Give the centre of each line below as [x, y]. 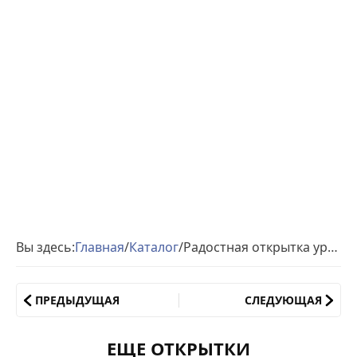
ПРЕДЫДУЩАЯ [77, 300]
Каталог [154, 247]
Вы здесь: [45, 247]
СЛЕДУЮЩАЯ [283, 300]
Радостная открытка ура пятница [333, 247]
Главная [100, 247]
